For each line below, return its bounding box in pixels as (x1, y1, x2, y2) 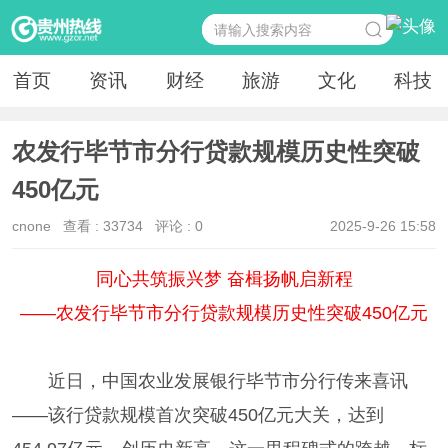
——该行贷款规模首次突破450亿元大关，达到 (11, 405, 384, 426)
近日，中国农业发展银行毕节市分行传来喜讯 (11, 371, 408, 392)
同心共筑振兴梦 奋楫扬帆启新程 (95, 269, 353, 290)
